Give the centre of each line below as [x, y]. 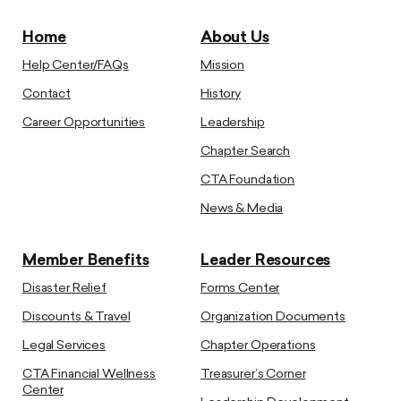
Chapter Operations [258, 346]
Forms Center [240, 288]
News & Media [242, 209]
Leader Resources [266, 260]
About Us [235, 38]
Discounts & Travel [77, 317]
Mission [223, 65]
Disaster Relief [64, 288]
